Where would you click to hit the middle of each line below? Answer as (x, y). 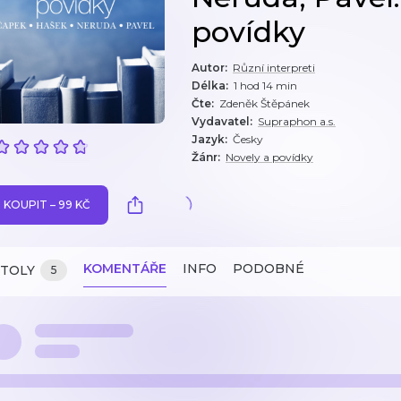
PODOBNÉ (269, 269)
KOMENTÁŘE (125, 269)
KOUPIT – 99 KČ (47, 205)
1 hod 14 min (265, 85)
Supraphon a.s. (297, 121)
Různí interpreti (274, 68)
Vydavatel (221, 121)
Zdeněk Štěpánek (264, 103)
